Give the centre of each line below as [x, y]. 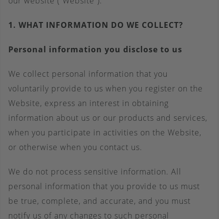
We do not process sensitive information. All [95, 172]
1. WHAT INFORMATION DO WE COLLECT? [96, 25]
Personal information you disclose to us [95, 49]
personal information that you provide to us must [104, 186]
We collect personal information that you [88, 74]
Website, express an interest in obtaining [88, 103]
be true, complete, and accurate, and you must [99, 201]
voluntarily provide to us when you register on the [106, 88]
